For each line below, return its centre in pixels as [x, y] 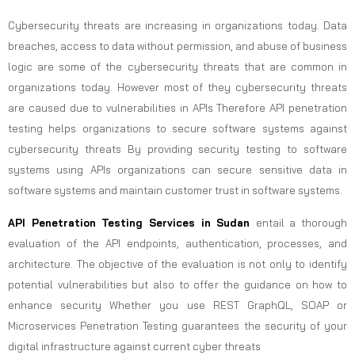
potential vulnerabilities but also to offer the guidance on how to [177, 284]
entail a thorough [301, 222]
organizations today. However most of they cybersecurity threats [177, 87]
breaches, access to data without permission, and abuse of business [177, 46]
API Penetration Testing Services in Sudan [132, 222]
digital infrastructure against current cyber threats [134, 346]
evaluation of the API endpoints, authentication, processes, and [177, 243]
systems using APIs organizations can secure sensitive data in [177, 169]
